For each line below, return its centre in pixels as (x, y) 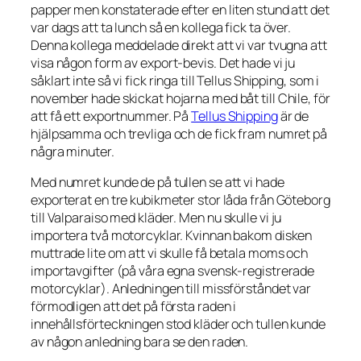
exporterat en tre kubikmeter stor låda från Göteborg (180, 199)
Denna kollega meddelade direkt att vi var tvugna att (179, 45)
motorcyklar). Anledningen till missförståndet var (171, 288)
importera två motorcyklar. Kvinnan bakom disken (172, 235)
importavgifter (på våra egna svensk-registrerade (173, 270)
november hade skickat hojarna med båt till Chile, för (180, 98)
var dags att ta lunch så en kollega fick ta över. (161, 27)
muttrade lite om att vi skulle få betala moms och (170, 253)
